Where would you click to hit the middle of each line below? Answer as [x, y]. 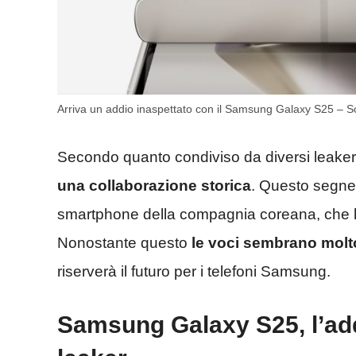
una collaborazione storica [154, 185]
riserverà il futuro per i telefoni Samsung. [194, 271]
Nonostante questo [124, 242]
